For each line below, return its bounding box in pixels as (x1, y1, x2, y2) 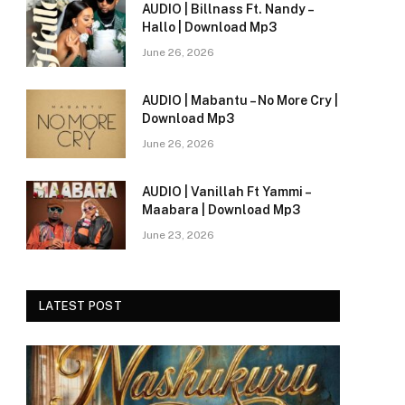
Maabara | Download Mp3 (142, 202, 300, 218)
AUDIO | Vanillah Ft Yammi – (142, 184, 310, 200)
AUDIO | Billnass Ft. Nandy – (142, 2, 313, 17)
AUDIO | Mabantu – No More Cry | (142, 93, 338, 108)
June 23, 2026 (142, 229, 214, 242)
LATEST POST (39, 299, 122, 314)
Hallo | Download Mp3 (142, 20, 277, 35)
